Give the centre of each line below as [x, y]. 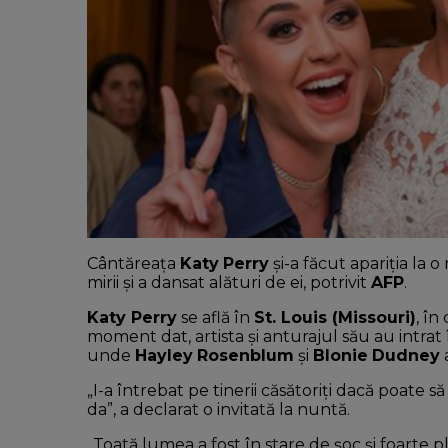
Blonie [340, 355]
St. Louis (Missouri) [335, 317]
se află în [215, 317]
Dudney [406, 355]
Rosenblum [245, 355]
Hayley [164, 355]
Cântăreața [133, 263]
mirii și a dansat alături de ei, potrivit [229, 282]
